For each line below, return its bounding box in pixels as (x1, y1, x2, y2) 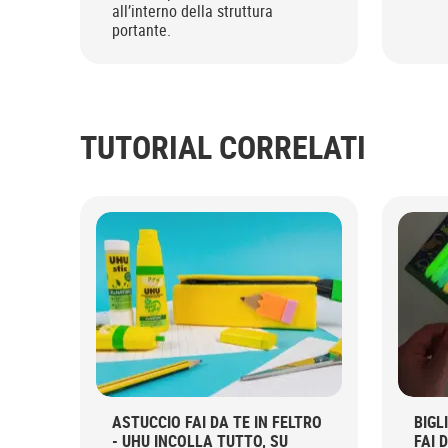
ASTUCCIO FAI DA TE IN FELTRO (112, 410, 322, 433)
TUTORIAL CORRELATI (80, 125, 366, 168)
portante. (112, 19, 171, 41)
